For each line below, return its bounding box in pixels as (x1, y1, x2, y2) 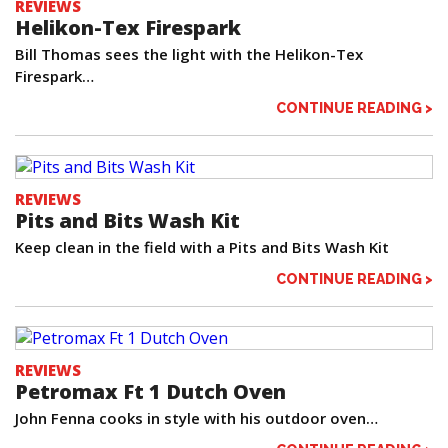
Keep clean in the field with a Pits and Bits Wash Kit (15, 237, 389, 258)
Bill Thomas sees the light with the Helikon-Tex (15, 44, 363, 65)
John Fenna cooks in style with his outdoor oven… (15, 408, 378, 429)
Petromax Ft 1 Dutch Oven (15, 378, 286, 406)
